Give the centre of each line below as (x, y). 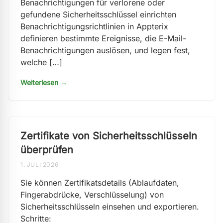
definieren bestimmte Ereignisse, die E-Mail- (103, 38)
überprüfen (47, 150)
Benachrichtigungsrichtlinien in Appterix (94, 26)
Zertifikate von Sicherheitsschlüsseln (109, 136)
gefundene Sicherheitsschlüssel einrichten (98, 14)
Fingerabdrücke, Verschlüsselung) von (92, 195)
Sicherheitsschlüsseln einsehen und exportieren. (110, 207)
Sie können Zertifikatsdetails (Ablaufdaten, (100, 183)
